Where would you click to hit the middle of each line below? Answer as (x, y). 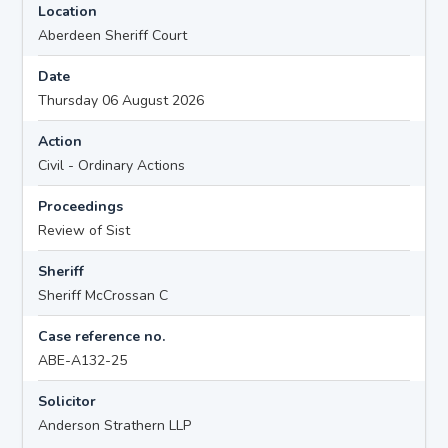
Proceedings (81, 206)
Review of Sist (84, 230)
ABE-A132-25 (83, 360)
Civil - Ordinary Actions (112, 165)
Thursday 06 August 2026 (121, 100)
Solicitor (67, 401)
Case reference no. (102, 336)
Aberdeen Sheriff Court (113, 35)
